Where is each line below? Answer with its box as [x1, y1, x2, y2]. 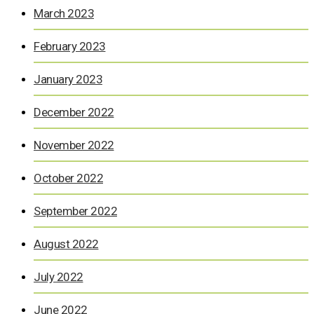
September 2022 [34, 203, 117, 218]
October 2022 [34, 170, 103, 185]
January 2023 [34, 71, 102, 86]
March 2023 [34, 6, 94, 20]
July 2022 [34, 269, 83, 284]
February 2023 [34, 39, 106, 53]
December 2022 [34, 104, 114, 119]
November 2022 [34, 137, 114, 152]
